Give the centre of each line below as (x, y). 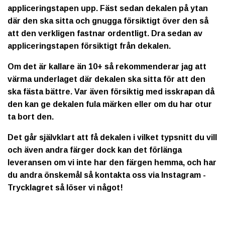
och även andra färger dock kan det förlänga (95, 150)
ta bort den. (31, 117)
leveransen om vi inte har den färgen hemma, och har (112, 163)
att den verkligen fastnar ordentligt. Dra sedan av (105, 34)
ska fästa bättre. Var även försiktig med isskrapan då (111, 92)
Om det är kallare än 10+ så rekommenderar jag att (107, 67)
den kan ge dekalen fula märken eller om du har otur (110, 104)
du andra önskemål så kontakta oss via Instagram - (107, 175)
